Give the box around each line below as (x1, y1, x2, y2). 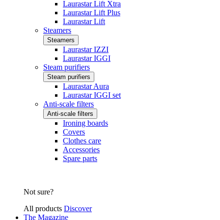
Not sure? (24, 188, 54, 196)
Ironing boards (63, 119, 108, 128)
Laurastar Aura (63, 82, 109, 91)
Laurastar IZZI (63, 45, 109, 54)
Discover (64, 204, 92, 213)
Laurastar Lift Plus (63, 8, 120, 17)
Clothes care (63, 137, 101, 145)
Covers (63, 128, 85, 137)
